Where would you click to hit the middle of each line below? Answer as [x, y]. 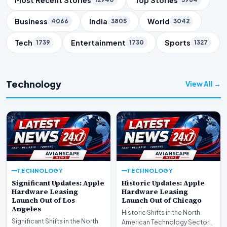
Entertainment [98, 42]
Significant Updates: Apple [58, 183]
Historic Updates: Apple [163, 183]
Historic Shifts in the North [161, 213]
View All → [203, 84]
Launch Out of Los [43, 201]
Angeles [26, 209]
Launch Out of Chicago [162, 201]
